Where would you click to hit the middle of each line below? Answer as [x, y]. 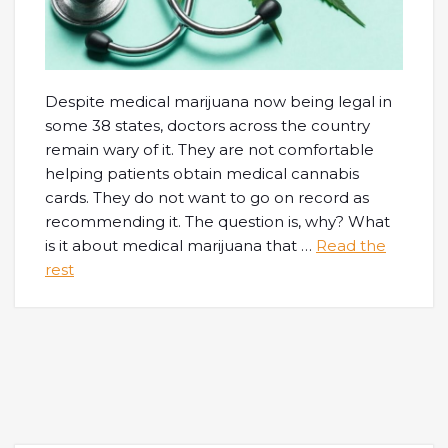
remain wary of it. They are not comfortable [209, 149]
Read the [351, 245]
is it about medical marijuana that [173, 245]
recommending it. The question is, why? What [217, 221]
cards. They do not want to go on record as [207, 197]
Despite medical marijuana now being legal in [218, 101]
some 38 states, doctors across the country [207, 125]
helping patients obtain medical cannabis [202, 173]
